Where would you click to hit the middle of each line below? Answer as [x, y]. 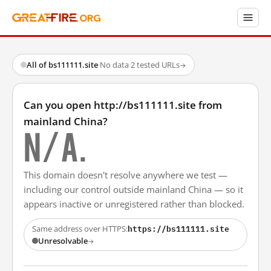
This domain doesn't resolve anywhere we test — [126, 175]
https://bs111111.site [178, 229]
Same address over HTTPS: [80, 229]
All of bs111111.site [62, 65]
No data [114, 65]
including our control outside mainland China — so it [133, 189]
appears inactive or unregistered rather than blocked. [134, 204]
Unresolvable [63, 241]
